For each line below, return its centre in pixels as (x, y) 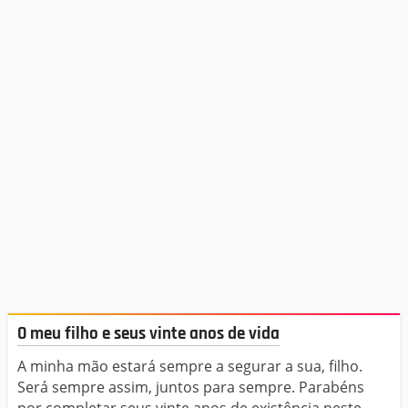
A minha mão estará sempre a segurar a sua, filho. (190, 367)
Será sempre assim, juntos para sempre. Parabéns (191, 388)
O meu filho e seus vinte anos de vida (148, 333)
